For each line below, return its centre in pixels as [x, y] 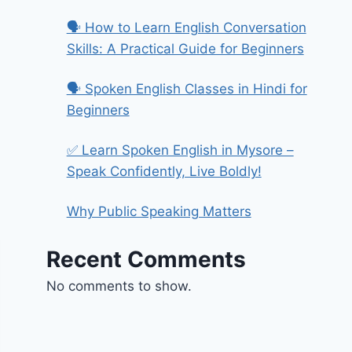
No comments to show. [119, 286]
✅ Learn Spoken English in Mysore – [180, 150]
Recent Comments [147, 259]
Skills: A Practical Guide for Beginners [185, 49]
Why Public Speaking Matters [159, 212]
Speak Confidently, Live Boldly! [164, 172]
